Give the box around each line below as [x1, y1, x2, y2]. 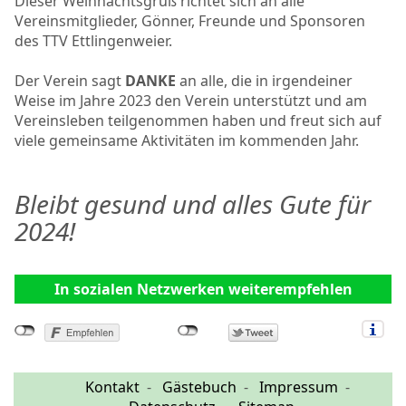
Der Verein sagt [14, 71, 125, 92]
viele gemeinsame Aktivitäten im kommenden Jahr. [14, 130, 359, 151]
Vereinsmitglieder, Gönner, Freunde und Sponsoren [14, 11, 365, 32]
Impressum [259, 377, 338, 398]
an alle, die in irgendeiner [179, 71, 353, 92]
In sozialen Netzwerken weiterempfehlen [53, 279, 353, 300]
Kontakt [85, 377, 140, 398]
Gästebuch [162, 377, 237, 398]
